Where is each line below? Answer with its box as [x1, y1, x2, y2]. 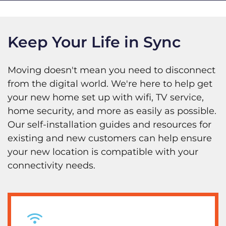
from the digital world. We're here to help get [8, 78, 212, 90]
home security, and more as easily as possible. [8, 105, 216, 117]
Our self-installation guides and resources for [8, 119, 211, 131]
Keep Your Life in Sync [8, 33, 181, 52]
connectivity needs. [8, 160, 95, 172]
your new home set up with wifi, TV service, [8, 92, 204, 103]
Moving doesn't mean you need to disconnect [8, 65, 215, 76]
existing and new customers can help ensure [8, 133, 212, 144]
